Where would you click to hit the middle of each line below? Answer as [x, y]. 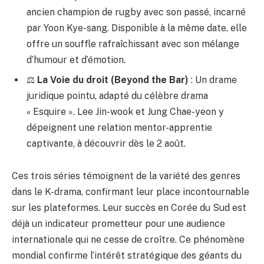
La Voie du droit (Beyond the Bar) [113, 80]
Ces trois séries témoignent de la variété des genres [126, 176]
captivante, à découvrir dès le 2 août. [106, 143]
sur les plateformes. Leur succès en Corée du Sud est [129, 208]
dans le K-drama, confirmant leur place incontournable [131, 192]
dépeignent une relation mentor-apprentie [119, 127]
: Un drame [213, 80]
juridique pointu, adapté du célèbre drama [117, 95]
